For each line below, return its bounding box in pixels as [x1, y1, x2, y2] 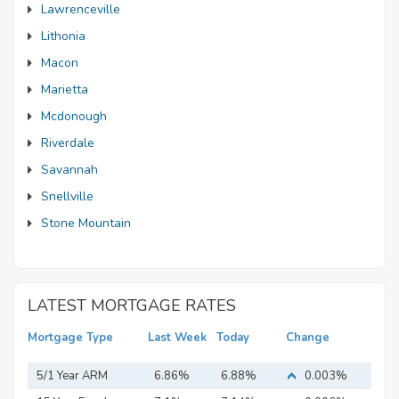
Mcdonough [41, 108, 107, 125]
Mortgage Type [28, 330, 113, 346]
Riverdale [41, 134, 94, 151]
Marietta [41, 81, 88, 98]
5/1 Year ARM [37, 368, 108, 384]
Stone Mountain [41, 215, 131, 232]
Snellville [41, 188, 94, 205]
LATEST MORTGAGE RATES [28, 295, 236, 316]
